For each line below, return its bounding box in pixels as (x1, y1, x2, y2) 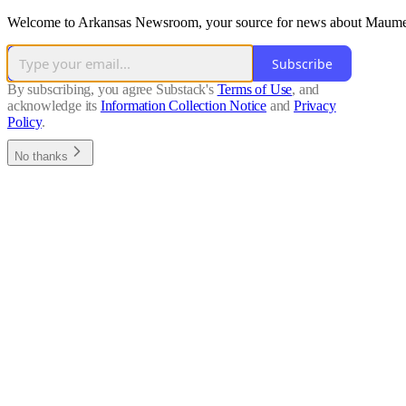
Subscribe (272, 54, 333, 72)
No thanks (14, 150, 68, 164)
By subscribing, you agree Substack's (7, 82, 214, 98)
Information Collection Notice (100, 98, 267, 114)
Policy (7, 114, 42, 130)
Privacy (294, 98, 336, 114)
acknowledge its (7, 98, 98, 114)
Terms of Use (217, 82, 293, 98)
